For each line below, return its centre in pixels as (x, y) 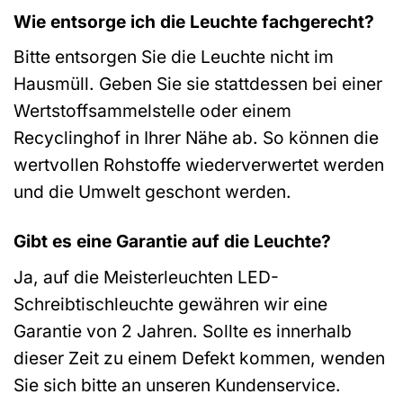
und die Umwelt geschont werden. (152, 192)
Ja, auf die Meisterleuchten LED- (146, 277)
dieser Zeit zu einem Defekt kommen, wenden (199, 358)
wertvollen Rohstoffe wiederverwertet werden (199, 165)
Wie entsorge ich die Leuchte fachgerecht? (194, 21)
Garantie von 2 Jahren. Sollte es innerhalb (183, 331)
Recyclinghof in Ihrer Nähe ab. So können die (196, 138)
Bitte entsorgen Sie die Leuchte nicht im (174, 57)
